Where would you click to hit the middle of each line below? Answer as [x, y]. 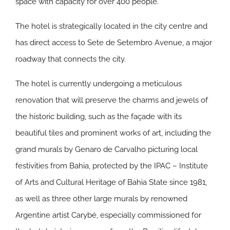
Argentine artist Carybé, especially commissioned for [108, 215]
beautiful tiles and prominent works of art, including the [113, 133]
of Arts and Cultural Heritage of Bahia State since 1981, [111, 182]
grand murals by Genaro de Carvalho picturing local [107, 149]
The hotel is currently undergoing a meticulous [99, 84]
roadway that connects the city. [71, 59]
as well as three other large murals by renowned [101, 199]
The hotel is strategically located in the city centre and [111, 26]
